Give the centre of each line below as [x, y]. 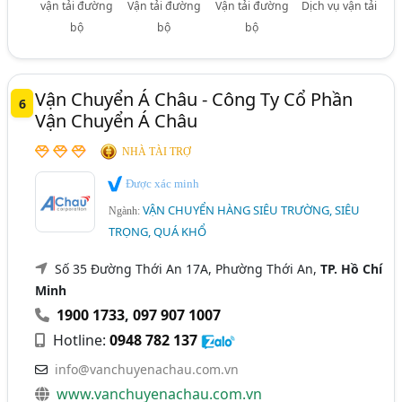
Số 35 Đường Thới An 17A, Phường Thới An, [188, 268]
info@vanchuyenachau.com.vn [147, 369]
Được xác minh [162, 184]
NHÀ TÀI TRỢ [157, 152]
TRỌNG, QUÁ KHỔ [158, 231]
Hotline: [80, 340]
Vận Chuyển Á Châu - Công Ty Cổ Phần [194, 100]
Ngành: [126, 210]
